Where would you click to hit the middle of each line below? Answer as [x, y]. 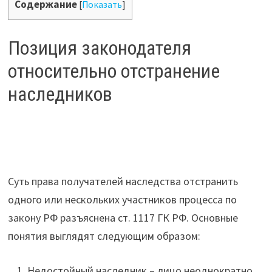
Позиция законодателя [99, 48]
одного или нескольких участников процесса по [122, 200]
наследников [60, 94]
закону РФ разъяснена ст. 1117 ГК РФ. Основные [123, 218]
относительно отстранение [114, 71]
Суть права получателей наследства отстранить [123, 182]
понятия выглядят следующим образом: [104, 236]
